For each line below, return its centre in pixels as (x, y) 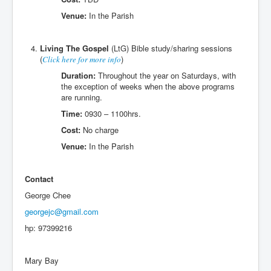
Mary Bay (42, 260)
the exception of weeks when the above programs (148, 86)
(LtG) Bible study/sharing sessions (171, 48)
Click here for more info (82, 59)
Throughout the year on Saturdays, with (166, 75)
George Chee (48, 195)
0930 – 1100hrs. (112, 113)
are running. (82, 97)
